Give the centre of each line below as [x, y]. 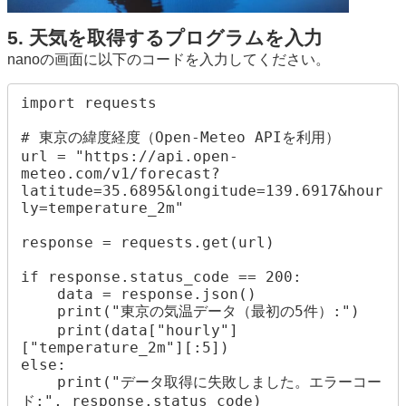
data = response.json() [39, 294]
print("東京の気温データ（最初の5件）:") [39, 311]
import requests [89, 102]
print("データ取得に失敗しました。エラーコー [39, 382]
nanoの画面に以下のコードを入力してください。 [169, 60]
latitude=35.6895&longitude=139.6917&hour [203, 190]
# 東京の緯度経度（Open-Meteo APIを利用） [181, 137]
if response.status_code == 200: [162, 276]
